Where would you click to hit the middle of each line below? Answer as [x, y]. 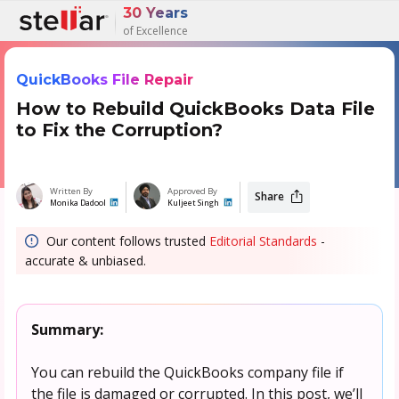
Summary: [67, 329]
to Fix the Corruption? [119, 130]
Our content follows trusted [124, 240]
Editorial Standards [263, 240]
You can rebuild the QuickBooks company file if [187, 372]
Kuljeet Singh [194, 203]
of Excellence [155, 30]
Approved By [193, 191]
